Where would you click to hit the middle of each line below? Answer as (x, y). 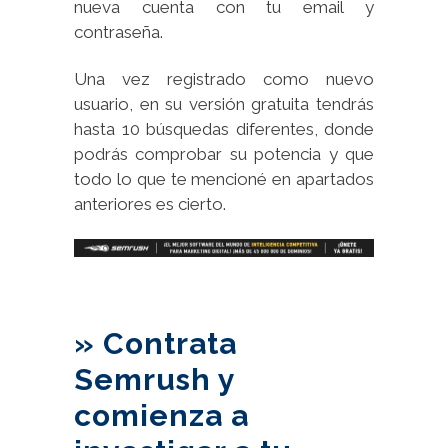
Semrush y (154, 380)
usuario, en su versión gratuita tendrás (224, 103)
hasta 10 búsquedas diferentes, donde (224, 128)
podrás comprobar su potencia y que (224, 153)
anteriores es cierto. (150, 203)
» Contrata (155, 344)
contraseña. (118, 31)
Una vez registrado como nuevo (224, 78)
